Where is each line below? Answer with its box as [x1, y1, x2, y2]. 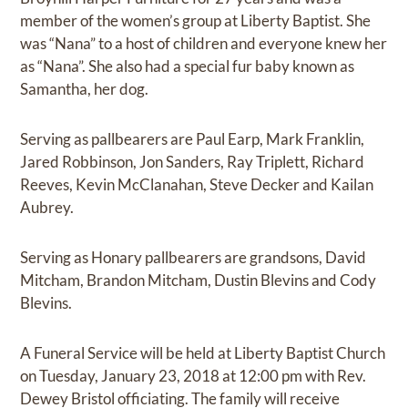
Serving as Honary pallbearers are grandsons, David [20, 248, 367, 268]
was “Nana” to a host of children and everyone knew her [20, 34, 388, 54]
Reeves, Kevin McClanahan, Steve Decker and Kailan [20, 175, 374, 195]
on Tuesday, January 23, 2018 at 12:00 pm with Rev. [20, 366, 367, 386]
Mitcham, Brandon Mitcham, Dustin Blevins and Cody [20, 270, 377, 291]
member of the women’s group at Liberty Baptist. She [20, 11, 372, 31]
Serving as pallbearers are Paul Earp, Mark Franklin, [20, 129, 365, 149]
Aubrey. [20, 198, 75, 218]
